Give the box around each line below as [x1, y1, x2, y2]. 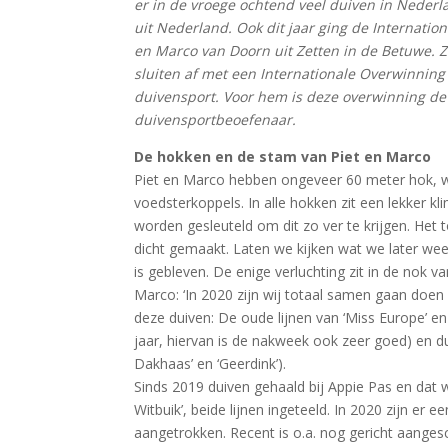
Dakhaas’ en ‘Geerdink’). [134, 354, 287, 373]
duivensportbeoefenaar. [134, 110, 297, 129]
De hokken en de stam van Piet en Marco [134, 147, 432, 166]
